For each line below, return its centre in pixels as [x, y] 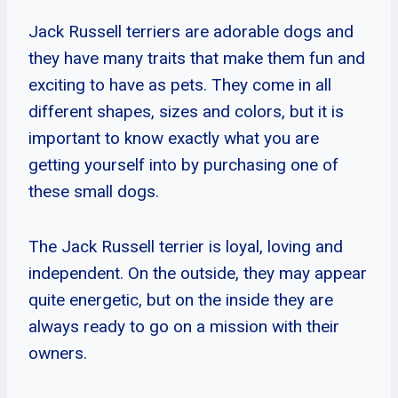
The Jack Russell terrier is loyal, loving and [186, 246]
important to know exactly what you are [174, 138]
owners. [58, 353]
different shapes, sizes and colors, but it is [186, 111]
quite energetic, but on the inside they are [181, 299]
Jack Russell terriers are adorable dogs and [191, 31]
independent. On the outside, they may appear [198, 273]
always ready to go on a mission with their [184, 326]
